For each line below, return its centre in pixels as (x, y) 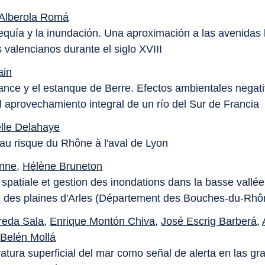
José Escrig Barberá (209, 221)
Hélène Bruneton (63, 166)
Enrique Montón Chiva (103, 221)
